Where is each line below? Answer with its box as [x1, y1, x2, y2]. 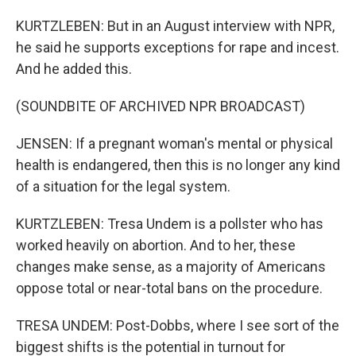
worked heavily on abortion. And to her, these [16, 237, 296, 253]
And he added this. [16, 60, 132, 77]
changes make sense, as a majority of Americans [16, 258, 326, 275]
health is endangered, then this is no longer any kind [16, 157, 340, 173]
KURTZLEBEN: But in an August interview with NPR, [16, 17, 335, 34]
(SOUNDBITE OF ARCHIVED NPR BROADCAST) [16, 98, 305, 114]
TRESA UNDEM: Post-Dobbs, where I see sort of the [16, 317, 339, 334]
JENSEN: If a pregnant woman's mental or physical [16, 135, 333, 152]
